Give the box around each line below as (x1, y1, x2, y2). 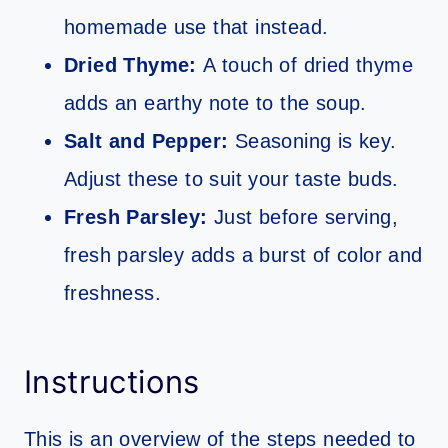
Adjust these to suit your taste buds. (64, 168, 399, 191)
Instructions (24, 362, 200, 400)
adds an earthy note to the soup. (64, 92, 367, 115)
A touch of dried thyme (203, 54, 414, 77)
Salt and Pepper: (64, 130, 229, 153)
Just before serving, (207, 206, 399, 229)
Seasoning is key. (228, 130, 397, 153)
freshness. (64, 282, 162, 305)
